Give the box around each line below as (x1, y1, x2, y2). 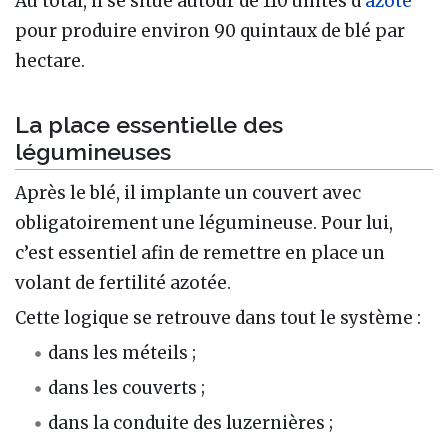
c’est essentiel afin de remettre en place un (15, 242, 385, 265)
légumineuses (15, 138, 171, 166)
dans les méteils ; (48, 342, 197, 365)
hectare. (15, 49, 85, 72)
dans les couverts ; (48, 377, 206, 400)
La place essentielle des (15, 111, 283, 139)
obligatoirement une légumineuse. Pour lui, (15, 212, 393, 235)
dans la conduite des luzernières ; (48, 412, 334, 435)
